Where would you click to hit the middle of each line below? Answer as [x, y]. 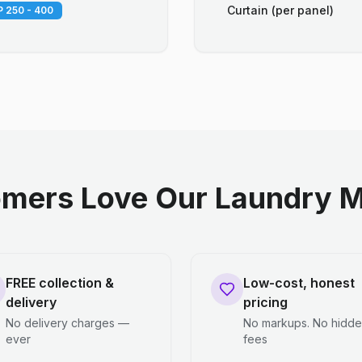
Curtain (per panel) [280, 10]
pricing [265, 302]
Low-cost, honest [299, 283]
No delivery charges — [67, 323]
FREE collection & [60, 283]
